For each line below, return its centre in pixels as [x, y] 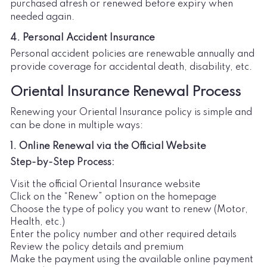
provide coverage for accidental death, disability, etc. [131, 67]
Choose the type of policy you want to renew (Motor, [129, 209]
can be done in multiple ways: [77, 125]
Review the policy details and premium [97, 247]
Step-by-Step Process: [62, 162]
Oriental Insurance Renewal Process [125, 92]
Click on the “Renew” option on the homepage [113, 197]
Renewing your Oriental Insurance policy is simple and [131, 112]
